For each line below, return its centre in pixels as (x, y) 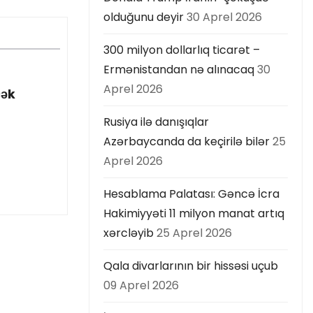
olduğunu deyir (144, 17)
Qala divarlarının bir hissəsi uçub (191, 266)
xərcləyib (129, 233)
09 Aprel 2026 (141, 285)
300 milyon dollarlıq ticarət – (182, 50)
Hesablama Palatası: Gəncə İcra (191, 194)
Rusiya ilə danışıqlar (156, 122)
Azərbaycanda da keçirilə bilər (187, 141)
